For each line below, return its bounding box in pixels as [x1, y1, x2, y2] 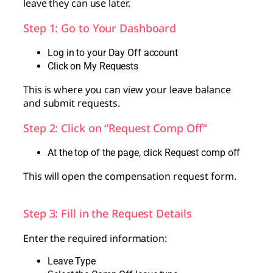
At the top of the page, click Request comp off [48, 146, 241, 158]
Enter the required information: [23, 231, 167, 245]
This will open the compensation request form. [23, 169, 236, 183]
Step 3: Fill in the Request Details [23, 205, 192, 221]
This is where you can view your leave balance [23, 82, 231, 96]
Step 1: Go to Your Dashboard [23, 20, 177, 35]
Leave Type [48, 255, 96, 267]
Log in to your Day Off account [48, 46, 178, 58]
